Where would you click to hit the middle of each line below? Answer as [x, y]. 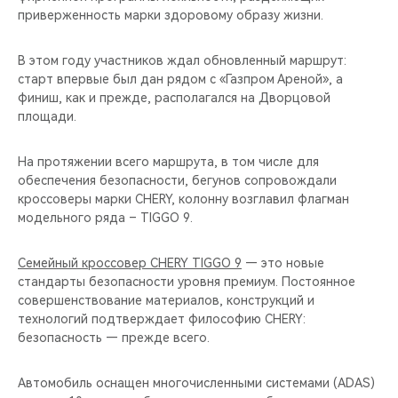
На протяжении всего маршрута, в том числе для [168, 161]
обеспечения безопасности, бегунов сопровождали [177, 180]
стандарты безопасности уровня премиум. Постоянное [187, 281]
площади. [47, 116]
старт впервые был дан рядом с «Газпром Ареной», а [180, 79]
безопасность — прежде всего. [114, 337]
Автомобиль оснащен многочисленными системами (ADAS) [196, 382]
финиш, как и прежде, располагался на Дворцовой [174, 97]
